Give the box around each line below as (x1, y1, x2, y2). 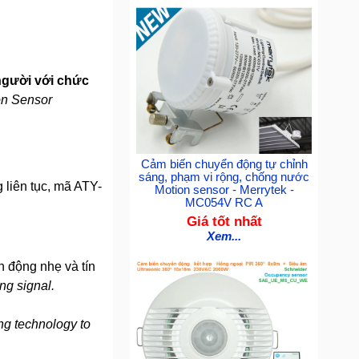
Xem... (207, 230, 242, 244)
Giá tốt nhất (186, 213, 262, 230)
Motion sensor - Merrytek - (154, 184, 294, 197)
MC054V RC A (185, 196, 264, 210)
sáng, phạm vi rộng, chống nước (139, 171, 310, 184)
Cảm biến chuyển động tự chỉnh (140, 158, 308, 171)
